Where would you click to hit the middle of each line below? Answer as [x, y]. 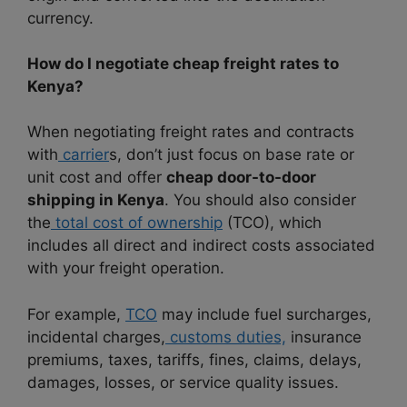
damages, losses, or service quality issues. [183, 382]
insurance [324, 337]
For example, [76, 314]
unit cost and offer [97, 178]
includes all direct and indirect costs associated [201, 246]
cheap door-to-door [241, 178]
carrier [84, 155]
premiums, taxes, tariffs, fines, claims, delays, [194, 359]
